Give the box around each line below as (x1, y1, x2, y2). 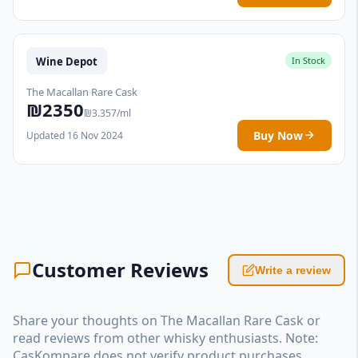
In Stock (292, 54, 325, 67)
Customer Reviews (32, 256, 209, 283)
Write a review (255, 263, 331, 276)
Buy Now (253, 127, 303, 143)
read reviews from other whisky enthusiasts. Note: (13, 328, 318, 347)
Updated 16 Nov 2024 (26, 128, 123, 142)
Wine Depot (36, 54, 97, 69)
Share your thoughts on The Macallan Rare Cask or (13, 311, 320, 329)
